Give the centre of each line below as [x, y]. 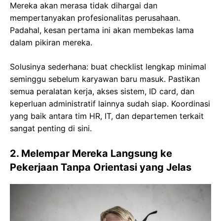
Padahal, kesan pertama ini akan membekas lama [102, 30]
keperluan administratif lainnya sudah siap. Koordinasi [110, 103]
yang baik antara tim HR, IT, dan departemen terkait [107, 116]
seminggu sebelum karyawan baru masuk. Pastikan [105, 79]
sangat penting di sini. [51, 128]
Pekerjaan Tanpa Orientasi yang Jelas [101, 167]
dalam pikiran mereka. [51, 42]
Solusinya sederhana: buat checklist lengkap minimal [108, 66]
